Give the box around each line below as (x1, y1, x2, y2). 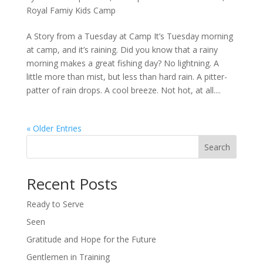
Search (204, 141, 231, 153)
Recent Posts (26, 173, 117, 195)
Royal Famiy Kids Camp (26, 5, 116, 16)
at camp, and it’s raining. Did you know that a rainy (26, 44, 218, 56)
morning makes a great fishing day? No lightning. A (26, 58, 219, 69)
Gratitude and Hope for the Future (26, 234, 156, 245)
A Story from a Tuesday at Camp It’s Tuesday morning (26, 31, 233, 42)
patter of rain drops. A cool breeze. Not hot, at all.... (26, 85, 221, 96)
